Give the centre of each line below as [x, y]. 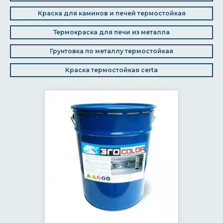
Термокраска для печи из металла [111, 32]
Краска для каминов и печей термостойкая [111, 13]
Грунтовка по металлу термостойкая [111, 51]
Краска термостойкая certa [111, 70]
